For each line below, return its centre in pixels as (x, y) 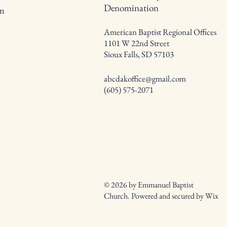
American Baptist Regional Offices (160, 32)
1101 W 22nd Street (137, 43)
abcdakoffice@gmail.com (145, 79)
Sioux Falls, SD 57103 (139, 54)
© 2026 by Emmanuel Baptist (149, 185)
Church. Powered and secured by (155, 196)
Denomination (131, 8)
